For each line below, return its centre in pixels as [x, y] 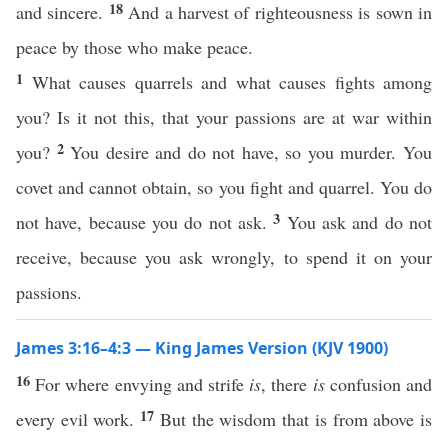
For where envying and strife [142, 384]
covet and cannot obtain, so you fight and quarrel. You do [224, 187]
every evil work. [78, 419]
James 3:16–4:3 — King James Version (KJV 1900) [202, 348]
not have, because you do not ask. [145, 222]
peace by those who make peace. [134, 47]
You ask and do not [359, 222]
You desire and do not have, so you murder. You [251, 152]
